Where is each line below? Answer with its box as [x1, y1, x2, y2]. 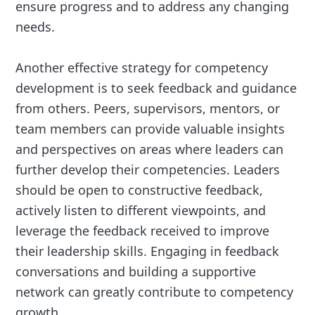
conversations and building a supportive [15, 263, 257, 281]
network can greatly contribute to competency [15, 283, 294, 301]
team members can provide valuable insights [15, 120, 285, 138]
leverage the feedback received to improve [15, 222, 270, 240]
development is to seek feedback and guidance [15, 79, 297, 97]
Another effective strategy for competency [15, 59, 269, 77]
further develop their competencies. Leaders [15, 161, 281, 179]
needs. [15, 18, 56, 36]
